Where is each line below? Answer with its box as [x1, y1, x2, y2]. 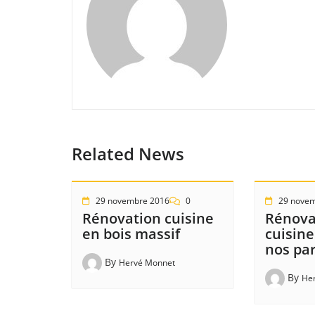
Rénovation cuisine [82, 209, 214, 229]
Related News [72, 142, 184, 166]
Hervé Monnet [119, 257, 175, 269]
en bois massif [82, 224, 180, 244]
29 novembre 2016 [96, 195, 169, 207]
